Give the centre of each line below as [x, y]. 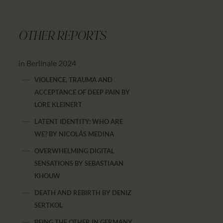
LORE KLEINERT [58, 104]
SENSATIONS [55, 163]
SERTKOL [49, 205]
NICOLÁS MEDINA [87, 134]
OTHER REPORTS [62, 37]
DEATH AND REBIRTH [68, 192]
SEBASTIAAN [104, 163]
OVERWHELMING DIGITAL [75, 151]
